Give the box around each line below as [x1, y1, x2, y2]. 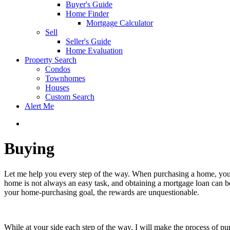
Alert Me [25, 101, 54, 110]
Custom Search [45, 92, 94, 101]
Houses [45, 83, 69, 92]
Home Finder [66, 9, 109, 18]
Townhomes [45, 73, 85, 83]
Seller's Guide [66, 36, 111, 46]
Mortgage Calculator [86, 18, 153, 27]
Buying [4, 139, 54, 158]
